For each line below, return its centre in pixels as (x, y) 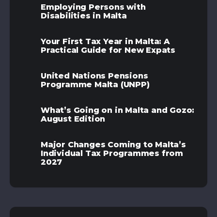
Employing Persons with (93, 7)
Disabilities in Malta (84, 16)
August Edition (73, 119)
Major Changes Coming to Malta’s (113, 145)
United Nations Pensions (94, 76)
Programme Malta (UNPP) (95, 85)
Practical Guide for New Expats (108, 50)
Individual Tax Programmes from (112, 154)
